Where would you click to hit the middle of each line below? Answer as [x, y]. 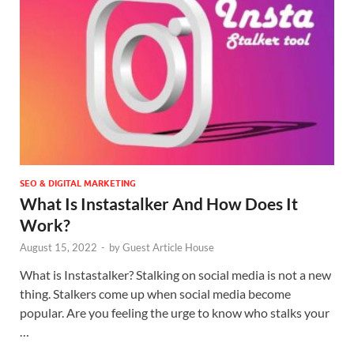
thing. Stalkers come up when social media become [155, 293]
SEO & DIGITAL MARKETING [78, 183]
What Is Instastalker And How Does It [159, 203]
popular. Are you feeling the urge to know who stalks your [175, 312]
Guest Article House [168, 247]
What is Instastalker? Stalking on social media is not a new [175, 274]
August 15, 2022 [58, 247]
